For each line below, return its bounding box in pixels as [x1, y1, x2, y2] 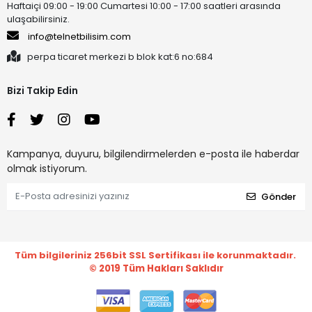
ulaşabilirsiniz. [7, 12, 70, 26]
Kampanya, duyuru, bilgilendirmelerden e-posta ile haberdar [7, 146, 299, 161]
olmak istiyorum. [7, 161, 87, 175]
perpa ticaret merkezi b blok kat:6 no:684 [27, 49, 213, 63]
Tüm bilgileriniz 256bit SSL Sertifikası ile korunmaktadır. [14, 248, 298, 262]
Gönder [261, 190, 296, 204]
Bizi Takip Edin [7, 83, 78, 97]
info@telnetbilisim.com [28, 29, 131, 43]
